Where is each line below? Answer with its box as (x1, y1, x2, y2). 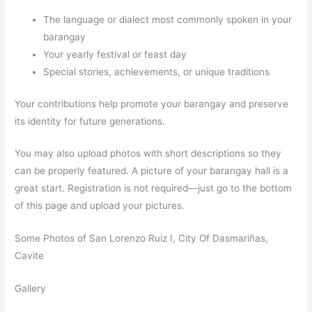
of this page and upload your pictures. (15, 200, 185, 212)
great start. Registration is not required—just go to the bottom (15, 182, 292, 194)
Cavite (15, 250, 45, 262)
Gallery (15, 283, 47, 295)
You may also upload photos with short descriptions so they (15, 148, 282, 159)
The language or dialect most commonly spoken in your (43, 14, 292, 26)
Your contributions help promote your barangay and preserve (15, 97, 289, 109)
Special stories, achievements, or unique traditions (43, 66, 270, 78)
